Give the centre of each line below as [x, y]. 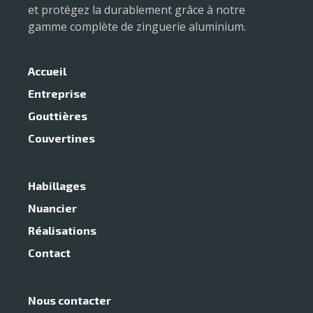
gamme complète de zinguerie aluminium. [137, 26]
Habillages [57, 185]
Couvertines [62, 138]
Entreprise [58, 93]
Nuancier [53, 208]
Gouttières [58, 115]
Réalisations [63, 230]
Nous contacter [70, 300]
